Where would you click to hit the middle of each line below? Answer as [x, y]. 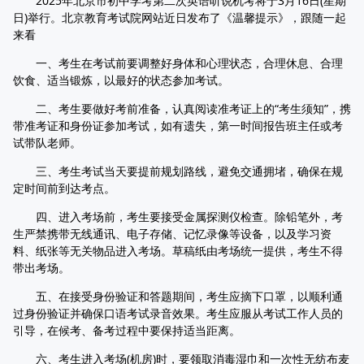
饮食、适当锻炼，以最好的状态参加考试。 [121, 80]
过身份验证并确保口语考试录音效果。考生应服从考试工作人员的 [178, 313]
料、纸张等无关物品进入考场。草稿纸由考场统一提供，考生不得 [178, 251]
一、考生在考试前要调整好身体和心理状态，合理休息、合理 [178, 63]
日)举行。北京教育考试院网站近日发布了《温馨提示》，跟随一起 [180, 17]
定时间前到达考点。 [64, 188]
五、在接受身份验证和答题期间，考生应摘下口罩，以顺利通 [178, 296]
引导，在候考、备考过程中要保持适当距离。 [127, 330]
